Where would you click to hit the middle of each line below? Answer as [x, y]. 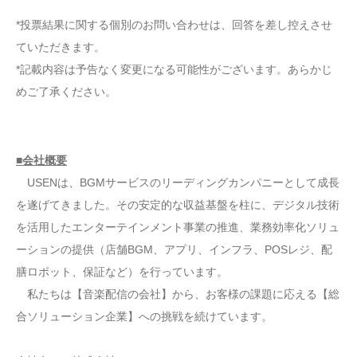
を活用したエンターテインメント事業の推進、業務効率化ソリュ [178, 227]
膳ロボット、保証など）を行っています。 [122, 271]
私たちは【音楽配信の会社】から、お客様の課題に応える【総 [178, 294]
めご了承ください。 [66, 91]
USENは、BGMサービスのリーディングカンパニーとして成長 [178, 182]
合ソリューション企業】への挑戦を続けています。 [144, 316]
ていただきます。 [61, 47]
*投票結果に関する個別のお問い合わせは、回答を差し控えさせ [174, 24]
